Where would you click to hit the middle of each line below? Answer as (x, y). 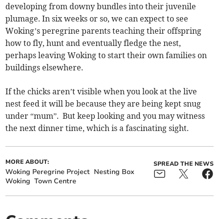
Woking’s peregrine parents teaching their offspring (104, 31)
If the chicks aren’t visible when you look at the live (101, 91)
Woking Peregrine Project (48, 172)
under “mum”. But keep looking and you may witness (105, 116)
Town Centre (55, 181)
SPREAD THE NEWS (183, 164)
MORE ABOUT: (27, 162)
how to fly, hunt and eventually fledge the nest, (93, 43)
